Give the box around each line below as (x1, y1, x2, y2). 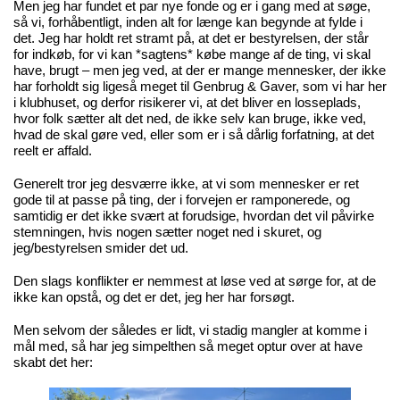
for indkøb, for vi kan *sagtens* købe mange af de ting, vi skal (12, 47, 371, 62)
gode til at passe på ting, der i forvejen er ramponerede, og (12, 193, 350, 208)
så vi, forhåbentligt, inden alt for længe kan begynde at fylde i (12, 15, 362, 30)
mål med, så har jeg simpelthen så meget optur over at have (12, 339, 362, 354)
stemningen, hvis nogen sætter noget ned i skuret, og (12, 225, 321, 240)
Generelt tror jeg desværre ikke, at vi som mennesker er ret (12, 177, 359, 192)
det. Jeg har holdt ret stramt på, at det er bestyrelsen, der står (12, 31, 369, 46)
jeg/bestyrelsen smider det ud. (12, 241, 188, 256)
